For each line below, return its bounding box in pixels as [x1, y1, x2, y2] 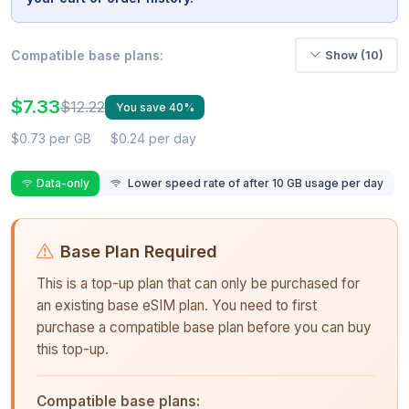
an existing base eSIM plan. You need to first [37, 296, 317, 314]
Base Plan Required [60, 240, 217, 261]
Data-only [36, 176, 89, 191]
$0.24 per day [110, 131, 196, 147]
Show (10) [325, 47, 383, 62]
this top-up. [37, 340, 109, 358]
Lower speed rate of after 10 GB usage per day [125, 176, 384, 191]
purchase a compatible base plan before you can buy [37, 318, 372, 336]
